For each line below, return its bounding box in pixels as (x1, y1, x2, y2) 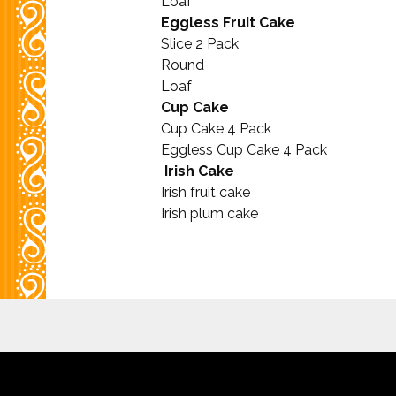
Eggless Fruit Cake (161, 14, 295, 31)
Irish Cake (161, 163, 234, 179)
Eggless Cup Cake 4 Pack (161, 141, 327, 158)
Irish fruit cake (161, 184, 250, 201)
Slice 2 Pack (161, 35, 239, 52)
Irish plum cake (161, 205, 258, 222)
